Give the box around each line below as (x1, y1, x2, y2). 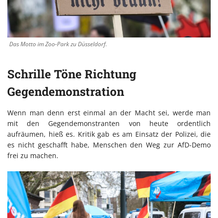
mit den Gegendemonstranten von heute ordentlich (7, 119, 211, 128)
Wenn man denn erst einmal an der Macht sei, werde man (7, 108, 211, 118)
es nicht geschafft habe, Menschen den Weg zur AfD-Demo (7, 140, 211, 150)
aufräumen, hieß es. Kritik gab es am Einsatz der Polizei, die (7, 129, 211, 139)
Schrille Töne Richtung (7, 66, 136, 82)
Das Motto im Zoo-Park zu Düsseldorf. (9, 40, 107, 49)
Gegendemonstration (7, 84, 124, 100)
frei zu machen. (7, 151, 58, 161)
